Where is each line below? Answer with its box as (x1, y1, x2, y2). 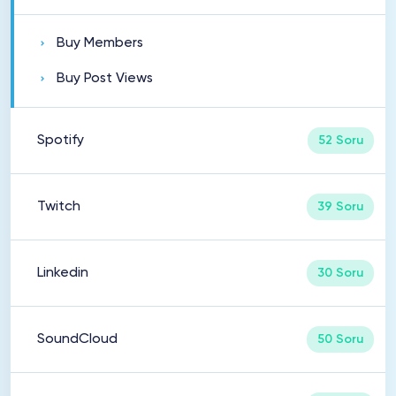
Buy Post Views (57, 72, 153, 86)
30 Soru (317, 267, 363, 279)
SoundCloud (37, 332, 118, 346)
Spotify (37, 133, 84, 148)
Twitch (37, 200, 80, 214)
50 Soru (317, 333, 363, 346)
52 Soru (318, 134, 363, 147)
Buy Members (57, 36, 143, 50)
